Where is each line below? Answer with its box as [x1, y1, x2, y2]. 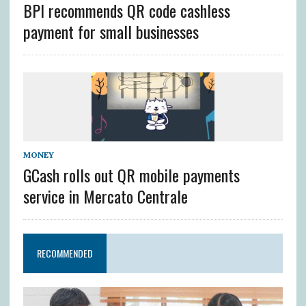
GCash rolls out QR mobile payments [23, 162, 240, 187]
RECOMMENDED [36, 245, 93, 260]
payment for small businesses [23, 18, 199, 44]
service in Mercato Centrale [23, 183, 188, 208]
